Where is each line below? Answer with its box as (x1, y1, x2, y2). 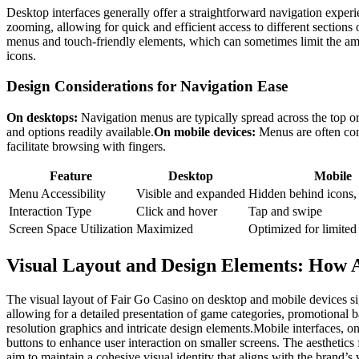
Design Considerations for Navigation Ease (6, 78, 288, 95)
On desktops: (6, 111, 78, 125)
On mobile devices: (154, 125, 256, 139)
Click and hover (136, 204, 217, 219)
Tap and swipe (248, 204, 322, 219)
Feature (50, 169, 92, 184)
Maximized (136, 222, 193, 236)
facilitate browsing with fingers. (6, 139, 166, 154)
